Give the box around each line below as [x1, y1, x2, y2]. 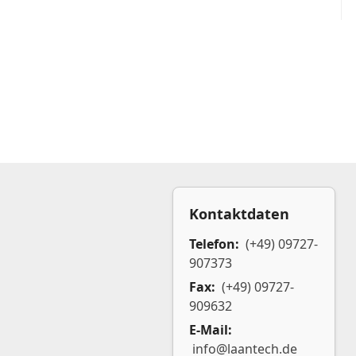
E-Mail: [189, 321, 232, 339]
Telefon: [189, 235, 242, 253]
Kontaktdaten [189, 204, 289, 223]
